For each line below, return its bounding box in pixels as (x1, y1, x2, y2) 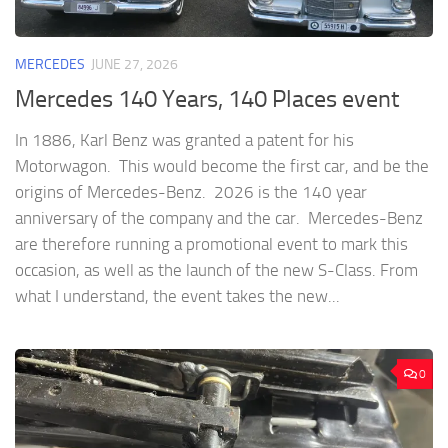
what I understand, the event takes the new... (15, 285, 340, 306)
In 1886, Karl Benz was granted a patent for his (15, 129, 354, 150)
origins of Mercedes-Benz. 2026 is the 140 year (15, 181, 367, 202)
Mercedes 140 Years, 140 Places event (15, 84, 399, 113)
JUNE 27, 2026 (91, 56, 178, 74)
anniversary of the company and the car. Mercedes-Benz (15, 207, 423, 228)
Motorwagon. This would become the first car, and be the (15, 155, 429, 176)
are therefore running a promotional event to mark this (15, 233, 408, 254)
